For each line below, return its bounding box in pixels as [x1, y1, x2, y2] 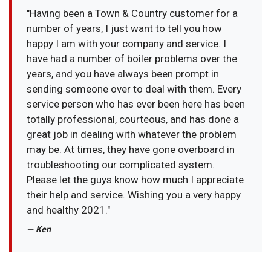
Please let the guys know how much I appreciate [27, 174, 244, 186]
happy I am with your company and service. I [27, 38, 227, 50]
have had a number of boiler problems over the [27, 53, 238, 65]
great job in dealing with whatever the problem [27, 128, 237, 141]
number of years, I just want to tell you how [27, 22, 223, 35]
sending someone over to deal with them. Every [27, 83, 242, 96]
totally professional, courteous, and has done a [27, 113, 240, 126]
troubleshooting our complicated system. [27, 158, 215, 171]
